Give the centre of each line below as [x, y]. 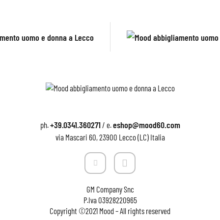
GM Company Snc [110, 189]
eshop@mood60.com [146, 125]
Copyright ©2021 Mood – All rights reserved [110, 211]
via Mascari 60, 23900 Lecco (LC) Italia [110, 137]
